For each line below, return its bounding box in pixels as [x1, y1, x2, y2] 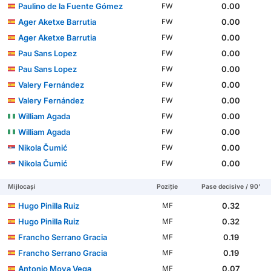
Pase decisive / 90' [201, 182, 261, 191]
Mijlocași [8, 182, 36, 191]
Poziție [157, 182, 178, 191]
